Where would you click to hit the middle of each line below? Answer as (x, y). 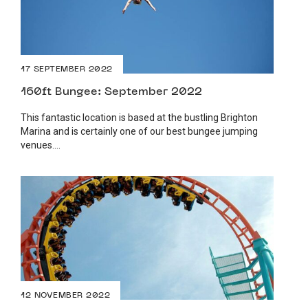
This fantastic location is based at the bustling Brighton (139, 117)
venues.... (41, 145)
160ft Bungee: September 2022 (111, 92)
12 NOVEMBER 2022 (65, 295)
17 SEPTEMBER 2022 (67, 69)
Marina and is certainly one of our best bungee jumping (139, 131)
